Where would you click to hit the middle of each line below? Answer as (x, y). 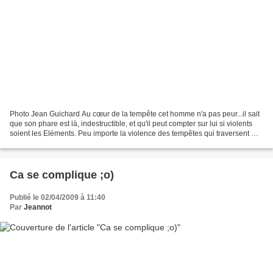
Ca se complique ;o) (62, 175)
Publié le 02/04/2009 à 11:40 (58, 197)
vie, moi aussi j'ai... (41, 143)
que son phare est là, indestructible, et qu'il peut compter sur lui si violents (131, 123)
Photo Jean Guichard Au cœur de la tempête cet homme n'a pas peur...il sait (135, 114)
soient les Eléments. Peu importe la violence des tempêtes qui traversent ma (136, 133)
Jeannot (38, 207)
